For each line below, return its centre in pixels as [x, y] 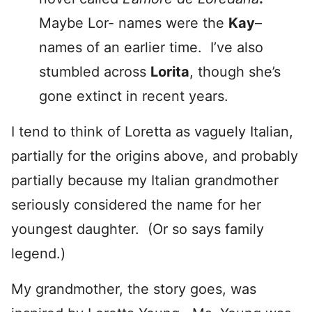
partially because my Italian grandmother [145, 180]
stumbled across [95, 72]
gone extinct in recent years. [134, 96]
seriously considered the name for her [136, 205]
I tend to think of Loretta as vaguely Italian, [152, 132]
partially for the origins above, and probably [155, 156]
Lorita [170, 72]
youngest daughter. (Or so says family [138, 229]
